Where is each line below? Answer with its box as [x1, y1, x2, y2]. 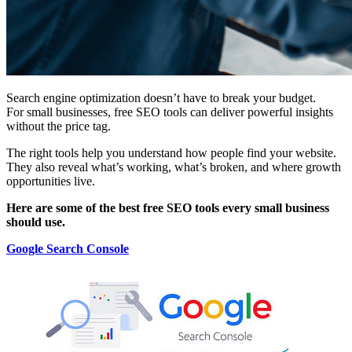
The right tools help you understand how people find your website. [6, 145, 336, 159]
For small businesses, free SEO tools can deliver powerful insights [6, 104, 333, 119]
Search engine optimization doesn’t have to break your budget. [6, 90, 316, 104]
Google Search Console [6, 241, 129, 255]
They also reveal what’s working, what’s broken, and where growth [6, 159, 341, 174]
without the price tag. [6, 119, 111, 133]
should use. [6, 214, 65, 229]
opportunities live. [6, 174, 95, 188]
